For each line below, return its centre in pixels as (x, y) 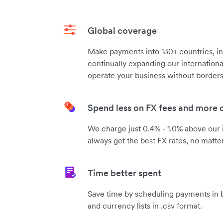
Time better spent (124, 173)
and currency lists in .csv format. (145, 206)
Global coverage (122, 31)
